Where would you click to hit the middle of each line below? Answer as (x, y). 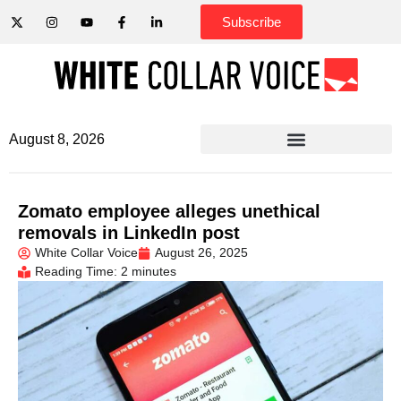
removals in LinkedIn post (129, 233)
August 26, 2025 (201, 252)
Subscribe (252, 22)
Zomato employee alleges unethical (169, 211)
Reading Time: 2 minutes (106, 271)
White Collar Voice (86, 252)
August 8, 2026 (57, 139)
